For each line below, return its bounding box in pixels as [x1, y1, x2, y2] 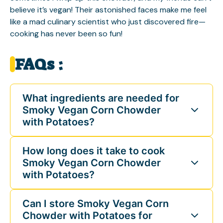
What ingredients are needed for [22, 92, 179, 104]
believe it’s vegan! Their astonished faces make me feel [10, 4, 207, 15]
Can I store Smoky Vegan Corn [22, 197, 169, 210]
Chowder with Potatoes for [22, 209, 152, 222]
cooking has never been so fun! [10, 28, 122, 39]
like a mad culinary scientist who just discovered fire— [10, 16, 206, 27]
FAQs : [14, 53, 63, 75]
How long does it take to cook [22, 144, 165, 157]
